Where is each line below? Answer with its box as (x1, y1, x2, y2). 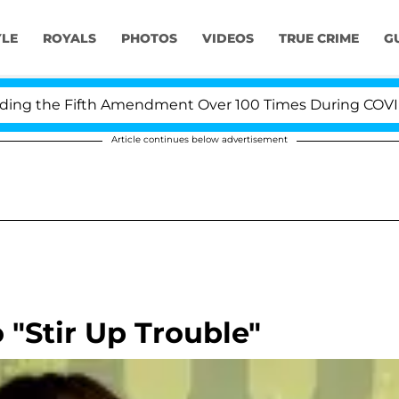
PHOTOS (120, 30, 177, 47)
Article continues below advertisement (111, 134, 288, 145)
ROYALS (42, 30, 96, 47)
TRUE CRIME (278, 30, 359, 47)
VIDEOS (201, 30, 254, 47)
